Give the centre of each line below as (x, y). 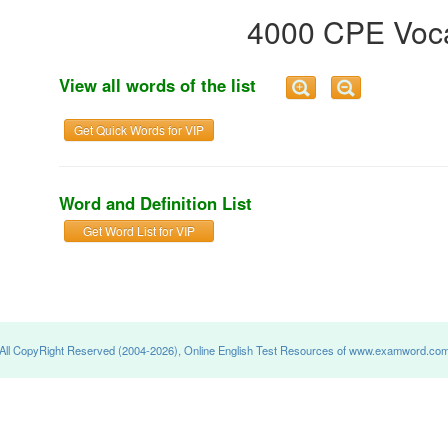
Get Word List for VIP (139, 231)
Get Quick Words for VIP (139, 130)
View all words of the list (172, 85)
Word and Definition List (155, 203)
